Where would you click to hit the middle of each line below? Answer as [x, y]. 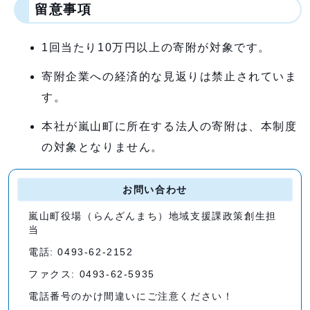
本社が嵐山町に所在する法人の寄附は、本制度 [170, 126]
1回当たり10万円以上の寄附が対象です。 [156, 47]
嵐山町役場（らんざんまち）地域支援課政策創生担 [153, 216]
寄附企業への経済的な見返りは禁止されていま [170, 76]
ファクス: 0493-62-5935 [92, 274]
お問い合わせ [155, 190]
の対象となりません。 [102, 147]
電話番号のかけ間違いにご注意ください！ [131, 296]
